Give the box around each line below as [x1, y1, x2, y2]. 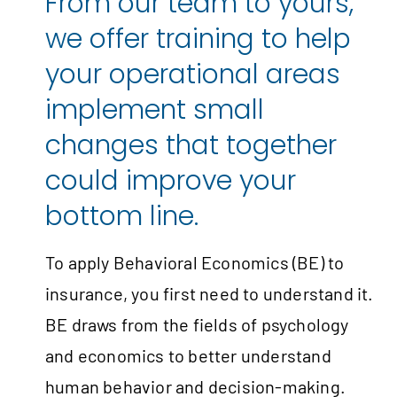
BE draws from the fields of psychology [45, 314, 349, 336]
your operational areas [45, 56, 340, 94]
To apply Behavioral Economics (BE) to [45, 252, 345, 274]
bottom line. [45, 198, 198, 236]
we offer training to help [45, 20, 351, 58]
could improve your [45, 162, 296, 200]
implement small [45, 91, 264, 129]
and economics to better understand [45, 345, 331, 367]
